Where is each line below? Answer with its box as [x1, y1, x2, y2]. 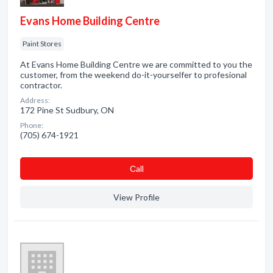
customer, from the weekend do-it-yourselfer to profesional [20, 69, 247, 80]
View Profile [113, 192, 160, 202]
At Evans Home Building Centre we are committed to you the [20, 59, 252, 69]
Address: [20, 96, 50, 105]
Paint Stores [23, 39, 62, 48]
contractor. [20, 80, 62, 90]
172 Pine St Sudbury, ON [20, 105, 114, 115]
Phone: [20, 121, 43, 130]
